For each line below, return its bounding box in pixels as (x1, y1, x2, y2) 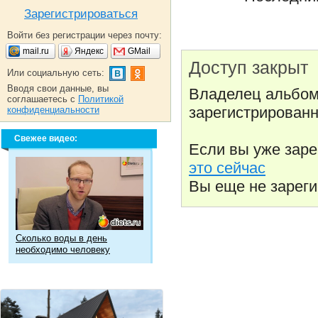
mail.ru (23, 46, 49, 56)
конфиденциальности (7, 104, 99, 115)
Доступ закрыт (189, 57, 308, 77)
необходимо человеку (16, 243, 110, 255)
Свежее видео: (14, 133, 77, 143)
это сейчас (189, 159, 265, 177)
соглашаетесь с (7, 94, 78, 104)
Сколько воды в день (16, 232, 107, 243)
